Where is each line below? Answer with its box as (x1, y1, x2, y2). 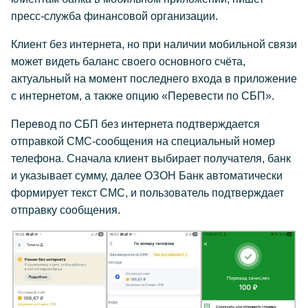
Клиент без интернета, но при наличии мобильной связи (11, 38, 297, 50)
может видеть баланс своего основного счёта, (11, 55, 245, 67)
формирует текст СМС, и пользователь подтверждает (11, 186, 284, 199)
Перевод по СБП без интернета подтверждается (11, 118, 260, 130)
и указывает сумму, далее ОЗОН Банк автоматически (11, 169, 283, 181)
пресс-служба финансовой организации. (11, 10, 218, 22)
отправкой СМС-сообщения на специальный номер (11, 135, 275, 147)
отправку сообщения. (11, 203, 120, 216)
